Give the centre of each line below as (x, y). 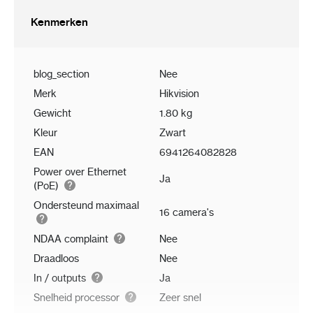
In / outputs (61, 278)
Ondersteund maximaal (86, 206)
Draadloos (56, 259)
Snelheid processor (78, 298)
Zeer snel (180, 298)
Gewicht (52, 114)
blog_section (61, 74)
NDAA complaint (72, 239)
